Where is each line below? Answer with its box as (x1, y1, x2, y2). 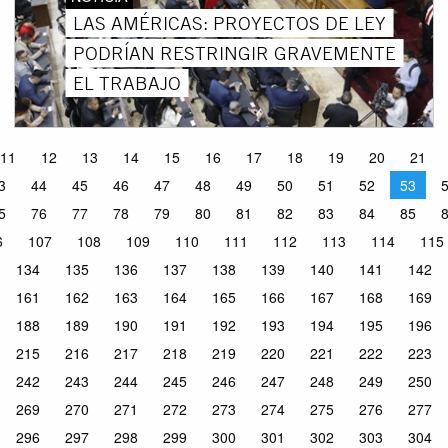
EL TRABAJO (72, 70, 181, 95)
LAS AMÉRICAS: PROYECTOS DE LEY (72, 10, 386, 35)
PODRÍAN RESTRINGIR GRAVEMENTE (72, 40, 396, 65)
